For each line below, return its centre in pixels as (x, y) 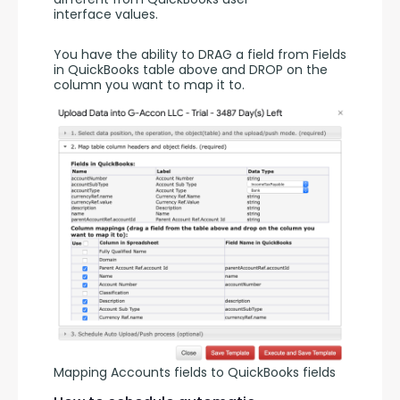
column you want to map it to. (151, 85)
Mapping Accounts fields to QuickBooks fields (195, 373)
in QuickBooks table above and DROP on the (191, 70)
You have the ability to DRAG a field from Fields (200, 55)
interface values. (108, 15)
